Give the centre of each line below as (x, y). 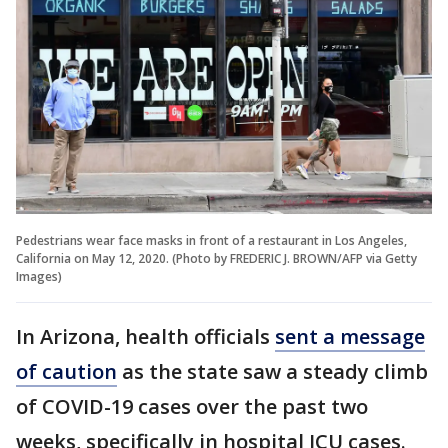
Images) (39, 276)
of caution (66, 371)
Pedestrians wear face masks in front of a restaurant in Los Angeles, (211, 240)
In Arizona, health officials (145, 336)
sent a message (350, 336)
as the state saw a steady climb (272, 371)
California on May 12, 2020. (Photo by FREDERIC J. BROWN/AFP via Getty (216, 258)
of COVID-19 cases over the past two (192, 406)
